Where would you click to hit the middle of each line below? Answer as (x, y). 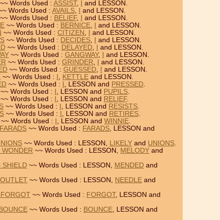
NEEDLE (128, 180)
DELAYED (77, 47)
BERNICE (75, 25)
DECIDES (75, 40)
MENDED (129, 165)
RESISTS (123, 106)
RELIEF (115, 99)
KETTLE (75, 77)
